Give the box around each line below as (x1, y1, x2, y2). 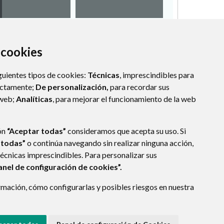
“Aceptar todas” (7, 126, 66, 135)
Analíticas (16, 94, 52, 103)
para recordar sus (108, 82, 169, 91)
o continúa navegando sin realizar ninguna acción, (25, 138, 193, 147)
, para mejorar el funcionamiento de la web (52, 94, 196, 103)
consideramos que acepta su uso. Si (66, 126, 186, 135)
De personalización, (35, 82, 108, 91)
